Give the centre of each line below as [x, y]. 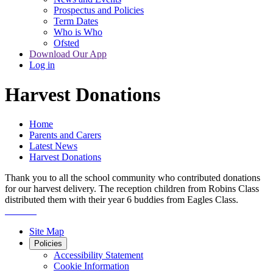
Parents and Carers [65, 135]
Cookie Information [91, 266]
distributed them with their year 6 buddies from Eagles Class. [122, 200]
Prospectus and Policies [99, 10]
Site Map [47, 232]
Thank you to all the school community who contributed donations [133, 178]
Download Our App [68, 54]
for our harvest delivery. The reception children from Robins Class [132, 189]
